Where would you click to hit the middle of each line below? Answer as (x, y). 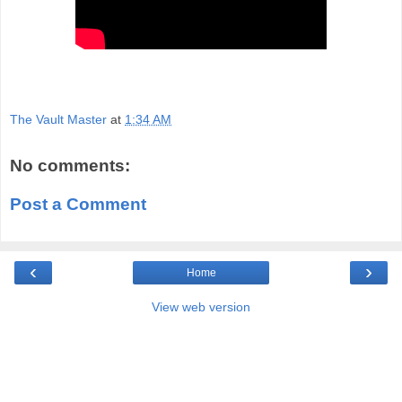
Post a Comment (78, 205)
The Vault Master (58, 119)
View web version (201, 306)
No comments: (70, 165)
